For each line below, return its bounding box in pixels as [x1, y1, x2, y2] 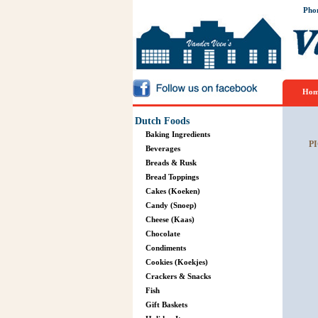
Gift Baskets [145, 300, 187, 309]
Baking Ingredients [145, 130, 210, 138]
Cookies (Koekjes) [145, 258, 208, 266]
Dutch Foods [134, 116, 190, 126]
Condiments [145, 243, 186, 252]
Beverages [145, 144, 180, 153]
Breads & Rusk [145, 158, 197, 167]
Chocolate [145, 229, 180, 238]
